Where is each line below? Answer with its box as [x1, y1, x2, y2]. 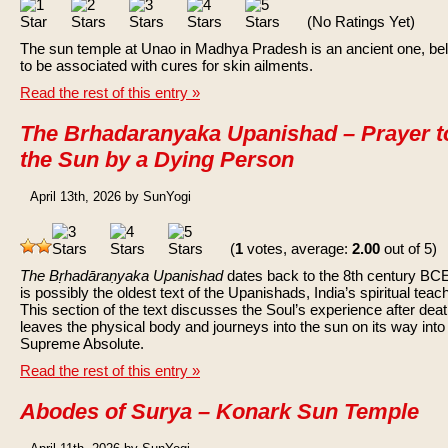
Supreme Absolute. [20, 335, 144, 352]
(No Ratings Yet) [303, 13, 415, 30]
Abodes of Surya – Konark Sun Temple [20, 399, 419, 424]
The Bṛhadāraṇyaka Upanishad [20, 267, 223, 284]
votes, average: [243, 240, 352, 257]
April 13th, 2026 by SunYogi [30, 189, 191, 204]
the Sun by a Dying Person [20, 147, 294, 172]
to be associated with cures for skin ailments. [20, 57, 313, 74]
